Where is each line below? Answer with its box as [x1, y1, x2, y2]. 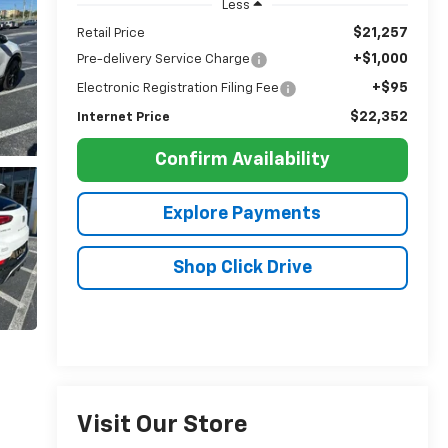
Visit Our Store [76, 413, 248, 438]
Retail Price [76, 26, 145, 40]
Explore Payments [163, 204, 322, 223]
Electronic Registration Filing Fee [76, 81, 279, 95]
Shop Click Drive [172, 258, 312, 277]
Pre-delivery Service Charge [76, 52, 250, 66]
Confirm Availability [154, 150, 330, 169]
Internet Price [76, 110, 170, 124]
